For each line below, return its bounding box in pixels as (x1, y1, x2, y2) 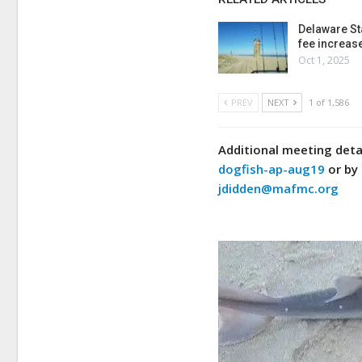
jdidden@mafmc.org (218, 179, 339, 196)
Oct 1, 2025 (298, 53, 351, 67)
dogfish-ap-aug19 (218, 160, 326, 177)
